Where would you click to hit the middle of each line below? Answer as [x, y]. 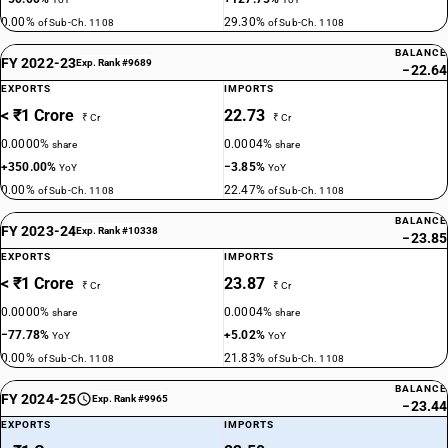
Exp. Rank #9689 [113, 62]
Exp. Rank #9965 [129, 398]
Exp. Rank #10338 [116, 230]
